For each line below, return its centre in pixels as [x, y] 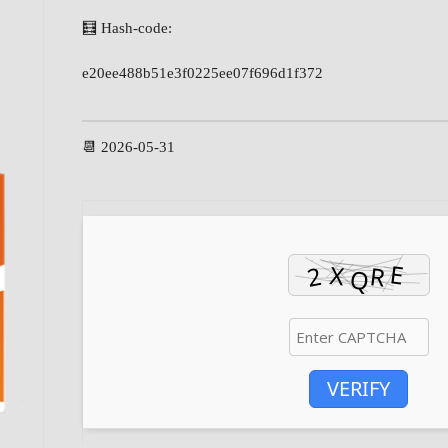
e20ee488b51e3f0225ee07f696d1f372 [202, 73]
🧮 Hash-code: [127, 28]
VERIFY [358, 388]
